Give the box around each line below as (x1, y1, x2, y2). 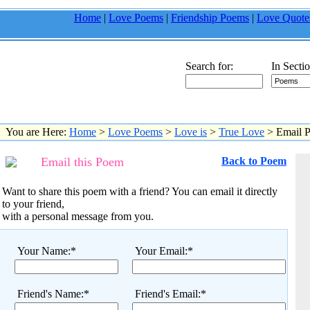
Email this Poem (41, 155, 124, 169)
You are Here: (6, 126, 69, 138)
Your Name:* (15, 245, 76, 257)
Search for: (185, 60, 233, 72)
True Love (219, 126, 264, 138)
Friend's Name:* (15, 288, 89, 300)
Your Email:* (132, 245, 193, 257)
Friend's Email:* (132, 288, 206, 300)
